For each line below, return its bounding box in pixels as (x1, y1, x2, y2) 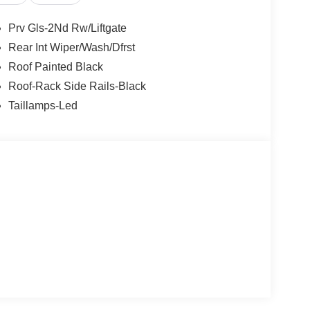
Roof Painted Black (8, 61, 103, 73)
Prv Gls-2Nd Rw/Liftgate (8, 22, 127, 35)
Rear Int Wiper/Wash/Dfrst (8, 42, 135, 54)
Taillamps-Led (8, 100, 77, 112)
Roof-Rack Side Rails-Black (8, 80, 146, 93)
